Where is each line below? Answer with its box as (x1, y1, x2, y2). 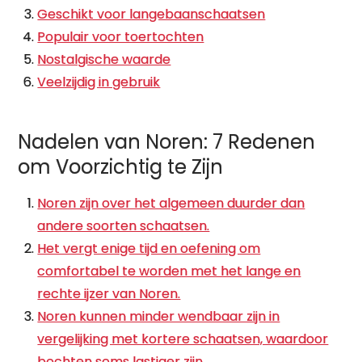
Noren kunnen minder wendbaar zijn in (37, 307, 280, 326)
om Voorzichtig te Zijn (18, 154, 224, 180)
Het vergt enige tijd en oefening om (37, 239, 261, 258)
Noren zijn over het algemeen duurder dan (37, 194, 305, 213)
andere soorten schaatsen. (37, 217, 210, 235)
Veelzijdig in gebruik (37, 73, 161, 91)
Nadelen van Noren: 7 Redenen (18, 128, 316, 155)
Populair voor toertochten (37, 27, 204, 46)
